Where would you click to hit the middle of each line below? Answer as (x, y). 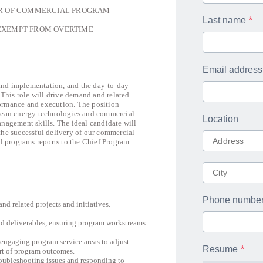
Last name (225, 20)
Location (221, 119)
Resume (220, 249)
